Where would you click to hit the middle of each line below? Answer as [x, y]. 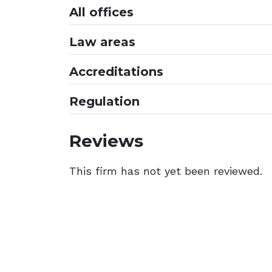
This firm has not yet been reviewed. [166, 171]
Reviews [106, 141]
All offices [101, 12]
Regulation [104, 101]
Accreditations [116, 72]
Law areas [102, 42]
